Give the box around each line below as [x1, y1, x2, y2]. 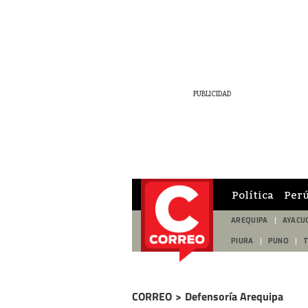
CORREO [132, 288, 172, 305]
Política [232, 188, 274, 201]
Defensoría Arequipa [185, 288, 283, 305]
